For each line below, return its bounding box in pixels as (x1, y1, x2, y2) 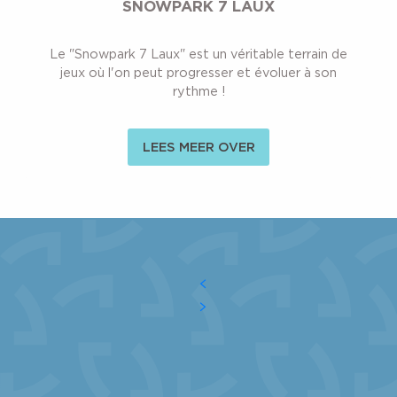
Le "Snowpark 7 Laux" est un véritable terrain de (50, 46, 347, 60)
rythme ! (172, 83, 225, 97)
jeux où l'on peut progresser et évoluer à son (60, 65, 337, 79)
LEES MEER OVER (142, 139, 255, 153)
